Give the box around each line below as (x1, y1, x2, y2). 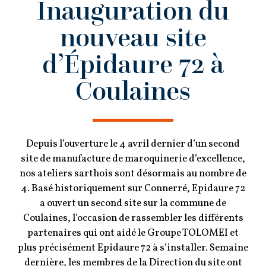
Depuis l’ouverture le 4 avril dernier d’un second (26, 137, 240, 151)
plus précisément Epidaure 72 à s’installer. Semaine (18, 241, 248, 255)
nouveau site (59, 20, 207, 54)
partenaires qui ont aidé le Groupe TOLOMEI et (27, 226, 239, 240)
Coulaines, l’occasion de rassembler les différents (23, 211, 243, 226)
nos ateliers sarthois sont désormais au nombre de (20, 167, 246, 181)
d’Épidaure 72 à (42, 47, 224, 81)
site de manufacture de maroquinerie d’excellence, (21, 152, 245, 166)
